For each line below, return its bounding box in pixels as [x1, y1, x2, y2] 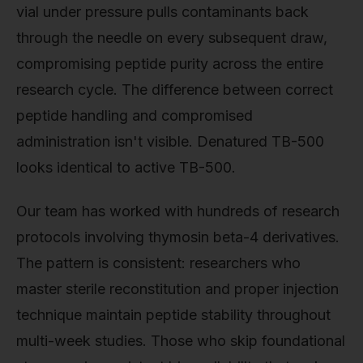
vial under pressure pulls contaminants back [16, 3, 309, 21]
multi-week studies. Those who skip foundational [16, 331, 345, 349]
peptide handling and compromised [16, 107, 253, 125]
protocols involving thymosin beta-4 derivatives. [16, 228, 340, 246]
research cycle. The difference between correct [16, 81, 333, 99]
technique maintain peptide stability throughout [16, 305, 331, 323]
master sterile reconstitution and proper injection [16, 280, 339, 297]
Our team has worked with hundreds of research [16, 202, 340, 220]
